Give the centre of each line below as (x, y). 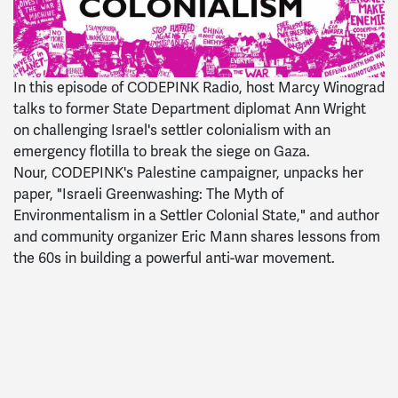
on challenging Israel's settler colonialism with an (172, 130)
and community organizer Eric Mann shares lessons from (197, 237)
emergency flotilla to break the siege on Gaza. (162, 151)
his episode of (81, 88)
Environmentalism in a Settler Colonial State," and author (196, 215)
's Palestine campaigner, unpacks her (243, 173)
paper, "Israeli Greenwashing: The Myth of (148, 194)
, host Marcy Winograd (312, 88)
